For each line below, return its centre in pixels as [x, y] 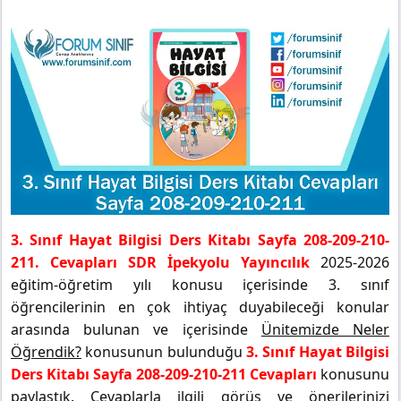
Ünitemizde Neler [325, 329]
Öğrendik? [46, 351]
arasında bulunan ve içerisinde [136, 329]
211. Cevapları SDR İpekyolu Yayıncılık [160, 262]
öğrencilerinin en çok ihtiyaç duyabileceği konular [200, 307]
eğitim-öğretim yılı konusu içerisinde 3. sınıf [200, 284]
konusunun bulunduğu [164, 351]
